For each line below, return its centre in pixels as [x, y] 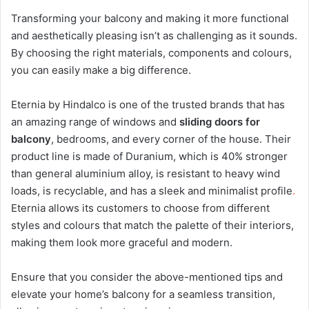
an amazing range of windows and [95, 121]
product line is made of [68, 156]
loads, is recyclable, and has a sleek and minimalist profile [152, 190]
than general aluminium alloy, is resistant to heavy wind [146, 173]
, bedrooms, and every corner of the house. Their [171, 139]
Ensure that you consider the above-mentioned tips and [147, 277]
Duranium [149, 156]
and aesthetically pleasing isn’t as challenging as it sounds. [154, 35]
